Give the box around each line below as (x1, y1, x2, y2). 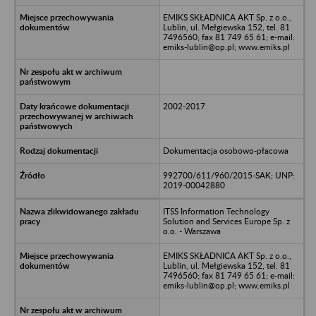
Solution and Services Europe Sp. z (162, 215, 290, 226)
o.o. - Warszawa (162, 225, 221, 236)
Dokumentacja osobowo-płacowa (162, 145, 288, 156)
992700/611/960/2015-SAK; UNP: (162, 169, 295, 181)
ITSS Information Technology (162, 205, 269, 217)
